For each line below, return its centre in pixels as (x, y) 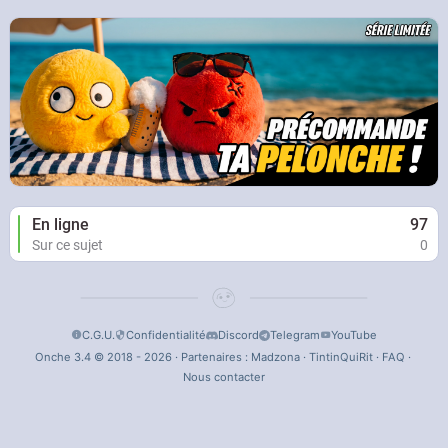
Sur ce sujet (67, 245)
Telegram (294, 335)
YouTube (353, 335)
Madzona (275, 357)
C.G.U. (99, 335)
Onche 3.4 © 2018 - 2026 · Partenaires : (142, 357)
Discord (238, 335)
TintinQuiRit (340, 357)
